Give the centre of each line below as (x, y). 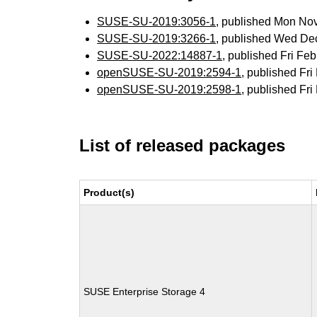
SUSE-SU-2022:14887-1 (160, 56)
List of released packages (183, 145)
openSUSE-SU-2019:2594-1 (169, 73)
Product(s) (109, 192)
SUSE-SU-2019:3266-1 (157, 39)
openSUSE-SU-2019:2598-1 (169, 90)
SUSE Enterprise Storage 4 (145, 292)
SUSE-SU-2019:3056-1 (157, 22)
